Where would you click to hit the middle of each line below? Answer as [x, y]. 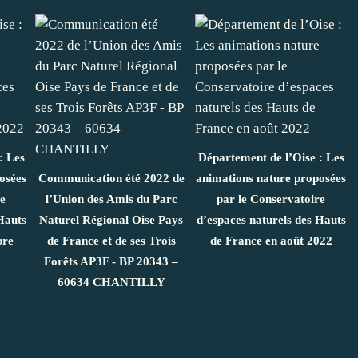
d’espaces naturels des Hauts [271, 220]
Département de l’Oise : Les [271, 157]
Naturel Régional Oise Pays [111, 220]
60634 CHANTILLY [111, 282]
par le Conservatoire [271, 199]
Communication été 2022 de [111, 178]
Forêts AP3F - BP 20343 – [111, 261]
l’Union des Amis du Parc [111, 199]
